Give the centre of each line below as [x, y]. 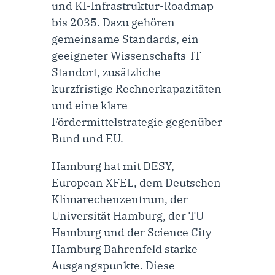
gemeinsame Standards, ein [125, 39]
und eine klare [90, 105]
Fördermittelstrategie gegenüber [137, 122]
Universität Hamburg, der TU [128, 215]
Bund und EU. [87, 138]
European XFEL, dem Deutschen [136, 182]
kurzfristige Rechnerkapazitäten [137, 88]
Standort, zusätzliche [106, 72]
